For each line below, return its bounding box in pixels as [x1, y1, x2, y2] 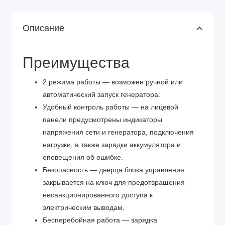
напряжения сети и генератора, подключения [43, 129, 194, 137]
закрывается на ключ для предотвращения [43, 179, 185, 187]
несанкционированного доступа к [43, 191, 153, 199]
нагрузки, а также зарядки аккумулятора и [43, 141, 181, 149]
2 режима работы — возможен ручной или [43, 78, 183, 86]
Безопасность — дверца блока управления [43, 166, 184, 174]
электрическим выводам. [43, 204, 125, 212]
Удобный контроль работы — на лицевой [43, 103, 178, 111]
